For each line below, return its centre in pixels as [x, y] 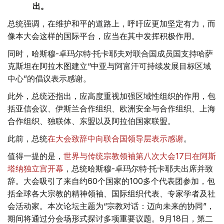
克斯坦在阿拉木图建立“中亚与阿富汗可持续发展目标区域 [109, 66]
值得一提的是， [35, 156]
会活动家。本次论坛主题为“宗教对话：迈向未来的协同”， [111, 206]
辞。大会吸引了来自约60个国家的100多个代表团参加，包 [111, 181]
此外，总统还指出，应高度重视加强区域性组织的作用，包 [111, 96]
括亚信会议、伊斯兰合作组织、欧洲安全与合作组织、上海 [111, 109]
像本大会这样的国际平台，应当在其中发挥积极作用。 [103, 36]
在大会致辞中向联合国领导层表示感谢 [115, 139]
